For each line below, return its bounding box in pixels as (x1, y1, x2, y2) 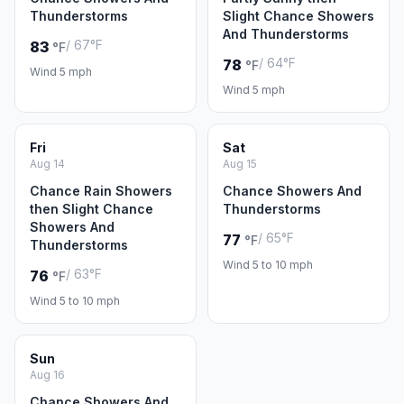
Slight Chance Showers (223, 8, 374, 23)
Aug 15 (223, 157, 257, 170)
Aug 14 (30, 157, 65, 170)
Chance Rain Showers (30, 183, 172, 198)
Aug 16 (30, 368, 65, 381)
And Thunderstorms (223, 26, 349, 41)
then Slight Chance (30, 201, 153, 216)
